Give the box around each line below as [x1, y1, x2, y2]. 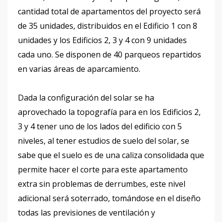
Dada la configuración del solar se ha [18, 92, 154, 103]
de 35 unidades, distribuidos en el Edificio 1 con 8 [18, 20, 197, 31]
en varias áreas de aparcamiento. [18, 63, 140, 74]
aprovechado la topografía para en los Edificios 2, [18, 107, 201, 117]
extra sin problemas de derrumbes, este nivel [18, 178, 185, 189]
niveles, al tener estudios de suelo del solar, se [18, 135, 189, 146]
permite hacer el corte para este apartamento [18, 164, 188, 175]
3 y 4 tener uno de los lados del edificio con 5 [18, 121, 182, 132]
